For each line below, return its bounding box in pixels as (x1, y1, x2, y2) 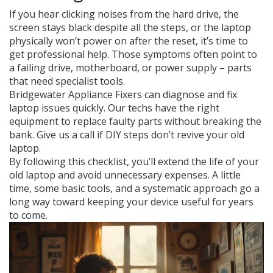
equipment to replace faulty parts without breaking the (9, 115, 261, 128)
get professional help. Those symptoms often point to (9, 48, 257, 61)
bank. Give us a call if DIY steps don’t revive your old (9, 128, 244, 141)
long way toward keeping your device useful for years (9, 195, 253, 208)
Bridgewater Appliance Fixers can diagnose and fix (9, 88, 237, 101)
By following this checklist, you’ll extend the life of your (9, 155, 259, 168)
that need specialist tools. (9, 74, 125, 88)
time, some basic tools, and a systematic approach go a (9, 182, 260, 195)
